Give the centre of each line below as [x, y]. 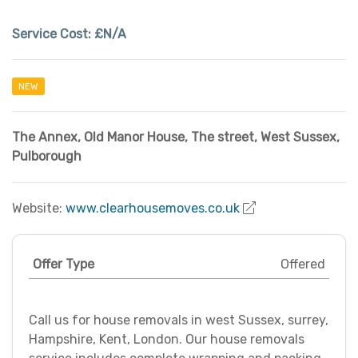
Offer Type [64, 265]
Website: [39, 209]
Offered [303, 265]
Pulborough [47, 157]
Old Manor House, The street [169, 137]
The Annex [45, 137]
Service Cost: [53, 34]
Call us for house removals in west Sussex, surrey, [179, 320]
